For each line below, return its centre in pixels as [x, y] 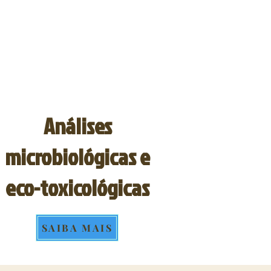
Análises [77, 126]
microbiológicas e [77, 157]
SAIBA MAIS [77, 228]
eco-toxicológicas [77, 188]
